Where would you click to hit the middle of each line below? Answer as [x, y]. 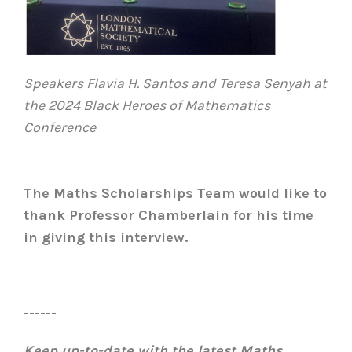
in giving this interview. [110, 238]
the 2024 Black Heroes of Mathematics [147, 106]
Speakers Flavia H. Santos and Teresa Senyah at [175, 84]
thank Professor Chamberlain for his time [169, 216]
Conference [61, 128]
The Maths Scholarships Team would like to [175, 194]
